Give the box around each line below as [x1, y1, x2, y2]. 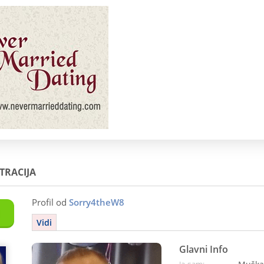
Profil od [32, 196, 69, 208]
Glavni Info [179, 243, 228, 256]
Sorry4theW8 [69, 196, 124, 208]
